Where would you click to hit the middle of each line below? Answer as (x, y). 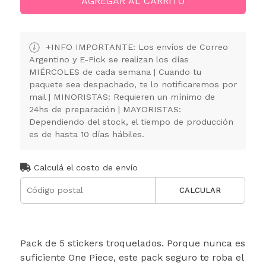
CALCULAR (200, 190)
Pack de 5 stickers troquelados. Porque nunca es (132, 243)
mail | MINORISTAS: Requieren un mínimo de (122, 96)
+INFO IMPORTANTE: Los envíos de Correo (135, 47)
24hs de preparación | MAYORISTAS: (105, 109)
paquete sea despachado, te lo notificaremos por (133, 84)
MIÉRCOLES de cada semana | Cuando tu (115, 72)
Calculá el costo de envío (84, 167)
